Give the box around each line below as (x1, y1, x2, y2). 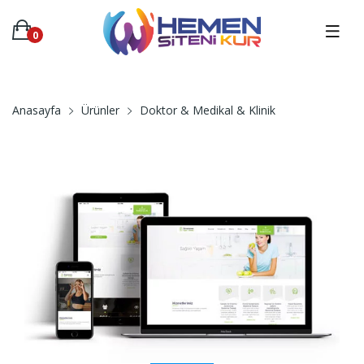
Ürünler (81, 102, 119, 119)
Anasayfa (12, 102, 61, 119)
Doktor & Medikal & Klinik (140, 102, 275, 119)
